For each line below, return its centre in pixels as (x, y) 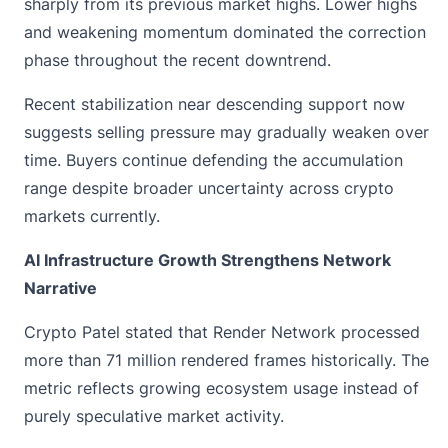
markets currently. (92, 216)
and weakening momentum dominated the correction (225, 32)
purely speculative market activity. (154, 416)
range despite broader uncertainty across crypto (209, 188)
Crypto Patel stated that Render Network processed (222, 332)
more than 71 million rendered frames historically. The (226, 360)
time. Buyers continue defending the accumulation (213, 160)
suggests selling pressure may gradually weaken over (226, 132)
